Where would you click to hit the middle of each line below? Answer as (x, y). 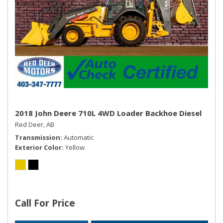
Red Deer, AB (35, 124)
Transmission (38, 137)
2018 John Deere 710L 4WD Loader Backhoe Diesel (108, 113)
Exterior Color (38, 147)
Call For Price (45, 203)
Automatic (79, 137)
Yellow (75, 147)
